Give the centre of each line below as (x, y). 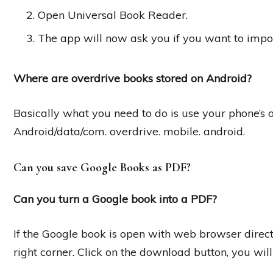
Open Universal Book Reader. (113, 15)
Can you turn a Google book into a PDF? (115, 199)
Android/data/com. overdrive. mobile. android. (129, 132)
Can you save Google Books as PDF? (102, 168)
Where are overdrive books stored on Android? (133, 79)
